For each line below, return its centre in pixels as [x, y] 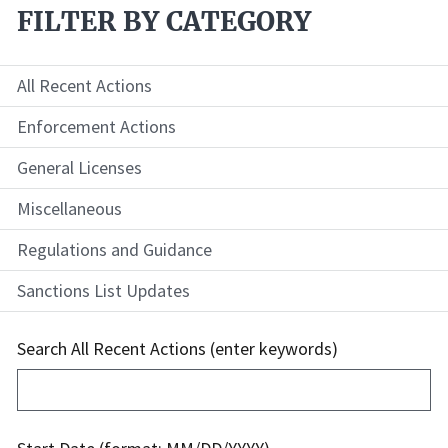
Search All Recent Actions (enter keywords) [177, 349]
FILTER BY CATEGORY [164, 22]
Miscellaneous [69, 209]
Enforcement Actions [96, 127]
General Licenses [79, 168]
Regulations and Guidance [114, 250]
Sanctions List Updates [103, 291]
